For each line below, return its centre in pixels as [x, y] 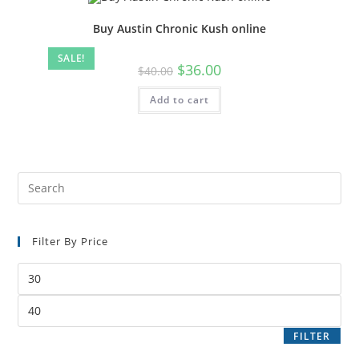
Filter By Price [71, 241]
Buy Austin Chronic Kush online [179, 29]
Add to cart [179, 100]
